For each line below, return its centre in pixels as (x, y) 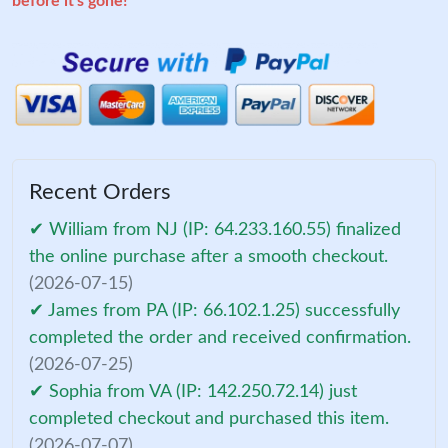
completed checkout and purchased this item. (209, 418)
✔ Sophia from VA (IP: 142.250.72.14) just (193, 391)
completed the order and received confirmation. (220, 337)
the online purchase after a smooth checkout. (208, 256)
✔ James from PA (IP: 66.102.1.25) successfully (214, 310)
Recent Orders (100, 191)
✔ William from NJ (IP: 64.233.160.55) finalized (215, 229)
